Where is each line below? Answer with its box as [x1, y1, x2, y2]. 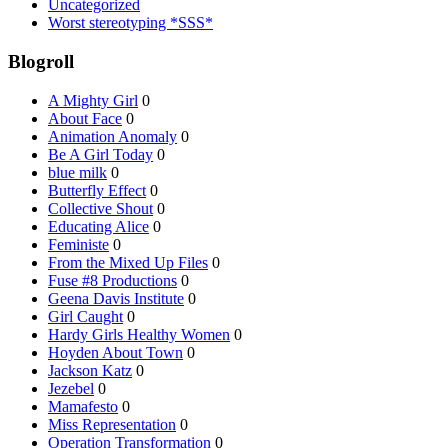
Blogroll [8, 50, 74, 72]
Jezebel [48, 379, 94, 397]
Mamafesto [48, 397, 118, 415]
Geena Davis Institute [48, 289, 184, 307]
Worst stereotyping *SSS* [48, 14, 213, 32]
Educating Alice [48, 217, 149, 235]
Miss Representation [48, 415, 176, 433]
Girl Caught [48, 307, 123, 325]
